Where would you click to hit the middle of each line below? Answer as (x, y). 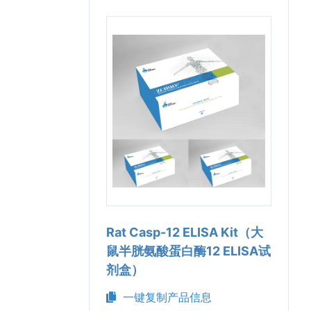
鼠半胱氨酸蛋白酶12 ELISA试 (188, 251)
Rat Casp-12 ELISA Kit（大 (185, 232)
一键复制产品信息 (164, 297)
